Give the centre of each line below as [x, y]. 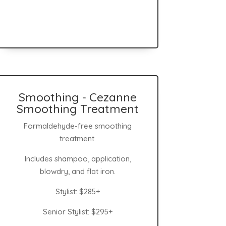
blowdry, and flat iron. [78, 172]
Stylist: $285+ [78, 192]
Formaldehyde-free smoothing [78, 126]
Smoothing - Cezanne [78, 97]
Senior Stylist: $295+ [78, 212]
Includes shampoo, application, [78, 159]
